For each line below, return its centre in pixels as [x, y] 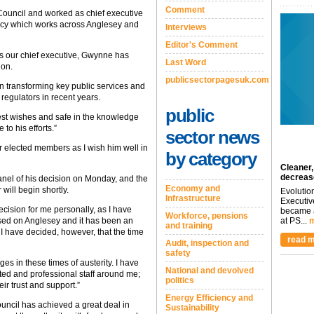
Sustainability [192, 308]
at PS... [294, 221]
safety [178, 253]
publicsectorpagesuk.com [217, 80]
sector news [212, 137]
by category [211, 159]
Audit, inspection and [207, 243]
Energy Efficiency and [209, 298]
